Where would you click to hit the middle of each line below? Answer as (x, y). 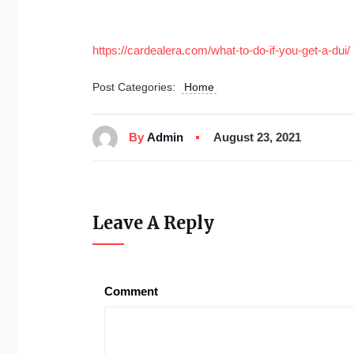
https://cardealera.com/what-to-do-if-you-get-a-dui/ (221, 50)
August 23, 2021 (257, 137)
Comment (131, 291)
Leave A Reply (153, 222)
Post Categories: (137, 87)
